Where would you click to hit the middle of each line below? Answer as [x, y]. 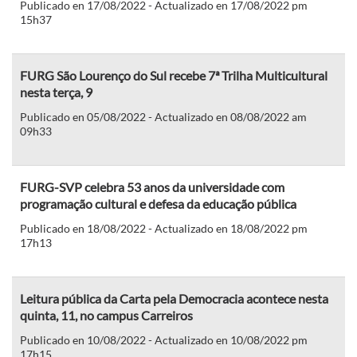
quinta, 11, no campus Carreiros [106, 315]
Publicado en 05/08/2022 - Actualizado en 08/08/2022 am [163, 116]
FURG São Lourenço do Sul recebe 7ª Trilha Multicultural [174, 75]
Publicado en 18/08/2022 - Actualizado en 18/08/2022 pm [164, 228]
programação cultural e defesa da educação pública [158, 203]
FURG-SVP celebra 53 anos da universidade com [152, 186]
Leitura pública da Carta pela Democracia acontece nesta [174, 298]
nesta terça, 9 [56, 92]
